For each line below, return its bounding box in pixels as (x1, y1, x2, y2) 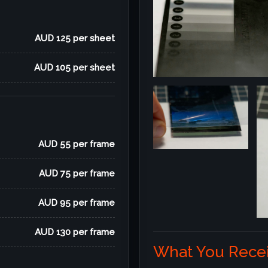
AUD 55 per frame (38, 138, 115, 150)
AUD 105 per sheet (34, 62, 115, 73)
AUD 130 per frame (35, 226, 115, 237)
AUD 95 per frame (38, 197, 115, 208)
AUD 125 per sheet (35, 32, 115, 44)
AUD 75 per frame (39, 167, 115, 179)
